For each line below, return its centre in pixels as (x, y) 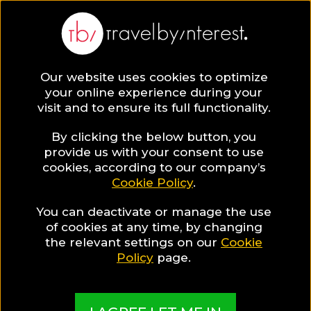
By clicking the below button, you (154, 136)
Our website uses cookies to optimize (154, 77)
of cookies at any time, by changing (154, 227)
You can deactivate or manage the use (154, 211)
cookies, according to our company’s (154, 167)
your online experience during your (154, 92)
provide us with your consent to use (154, 152)
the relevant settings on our (133, 242)
